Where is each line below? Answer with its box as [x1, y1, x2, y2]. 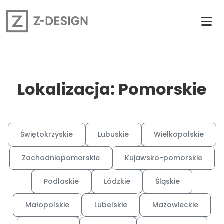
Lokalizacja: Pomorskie [17, 78, 206, 100]
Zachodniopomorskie [21, 153, 100, 163]
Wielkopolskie [153, 129, 204, 139]
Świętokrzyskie [20, 129, 73, 139]
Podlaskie [44, 176, 79, 186]
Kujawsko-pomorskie [124, 153, 202, 163]
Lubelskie [94, 200, 127, 210]
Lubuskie [97, 129, 129, 139]
